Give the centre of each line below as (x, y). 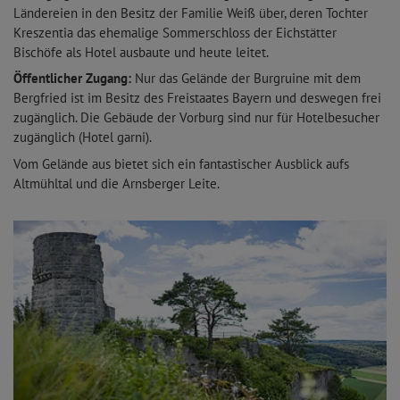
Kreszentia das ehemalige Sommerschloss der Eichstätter (175, 32)
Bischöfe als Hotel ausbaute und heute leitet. (141, 52)
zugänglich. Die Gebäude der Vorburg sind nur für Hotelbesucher (196, 118)
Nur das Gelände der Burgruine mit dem (246, 79)
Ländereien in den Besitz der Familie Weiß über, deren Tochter (191, 12)
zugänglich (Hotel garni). (83, 137)
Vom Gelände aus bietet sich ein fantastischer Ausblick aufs (181, 163)
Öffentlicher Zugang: (72, 79)
